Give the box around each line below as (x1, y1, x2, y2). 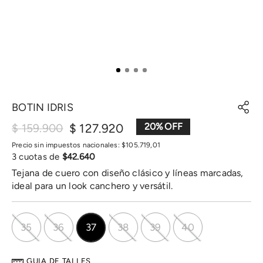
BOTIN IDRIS (12, 100, 73, 114)
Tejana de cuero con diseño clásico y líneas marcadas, (12, 167, 244, 178)
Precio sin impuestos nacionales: (12, 141, 122, 149)
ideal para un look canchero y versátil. (12, 180, 173, 191)
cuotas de (16, 151, 62, 162)
